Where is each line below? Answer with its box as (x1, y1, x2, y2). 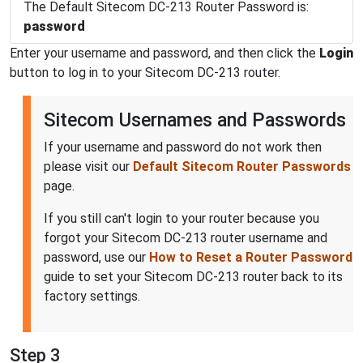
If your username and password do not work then (44, 139, 322, 155)
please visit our (44, 158, 133, 174)
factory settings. (44, 288, 140, 304)
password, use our (44, 249, 149, 265)
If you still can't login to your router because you (44, 210, 319, 226)
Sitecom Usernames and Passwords (44, 108, 346, 131)
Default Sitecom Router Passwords (133, 158, 351, 174)
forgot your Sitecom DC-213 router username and (44, 229, 327, 246)
